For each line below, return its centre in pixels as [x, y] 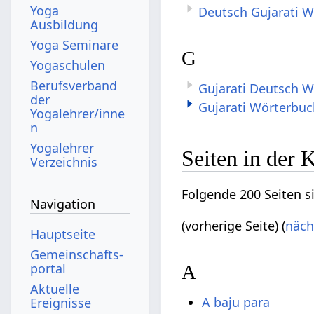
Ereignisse [61, 302]
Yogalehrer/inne [78, 113]
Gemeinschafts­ [77, 254]
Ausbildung [64, 24]
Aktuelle [55, 288]
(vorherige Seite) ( [234, 225]
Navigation [63, 204]
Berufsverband [74, 85]
